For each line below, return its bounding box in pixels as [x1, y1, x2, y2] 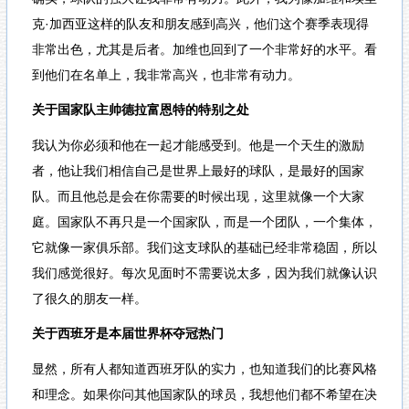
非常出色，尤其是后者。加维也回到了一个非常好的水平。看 [31, 41, 377, 57]
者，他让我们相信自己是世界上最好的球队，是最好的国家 [31, 163, 364, 178]
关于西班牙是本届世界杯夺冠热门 [31, 326, 224, 341]
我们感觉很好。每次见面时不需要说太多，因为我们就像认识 [31, 265, 377, 280]
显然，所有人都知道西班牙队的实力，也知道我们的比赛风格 [31, 361, 377, 376]
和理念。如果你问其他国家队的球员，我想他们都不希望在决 [31, 386, 377, 402]
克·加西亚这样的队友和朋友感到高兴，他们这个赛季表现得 [31, 16, 369, 31]
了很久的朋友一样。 [31, 290, 147, 306]
